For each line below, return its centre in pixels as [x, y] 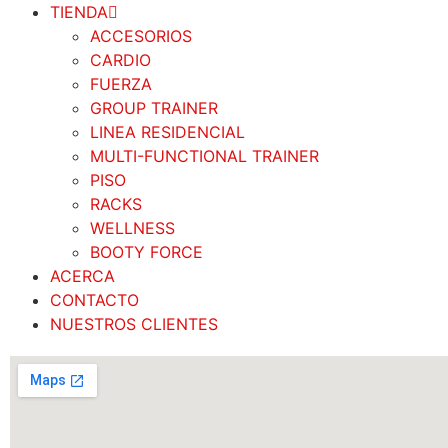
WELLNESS [132, 227]
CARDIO [120, 59]
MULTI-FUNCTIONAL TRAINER [204, 155]
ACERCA [82, 275]
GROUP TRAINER [154, 107]
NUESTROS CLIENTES [134, 323]
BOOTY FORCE [146, 251]
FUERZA [121, 83]
